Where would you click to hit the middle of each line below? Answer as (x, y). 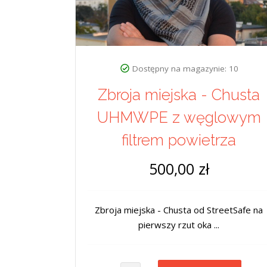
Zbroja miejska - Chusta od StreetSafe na (179, 210)
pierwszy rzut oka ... (179, 225)
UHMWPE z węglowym (179, 118)
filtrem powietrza (179, 140)
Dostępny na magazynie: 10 (185, 69)
